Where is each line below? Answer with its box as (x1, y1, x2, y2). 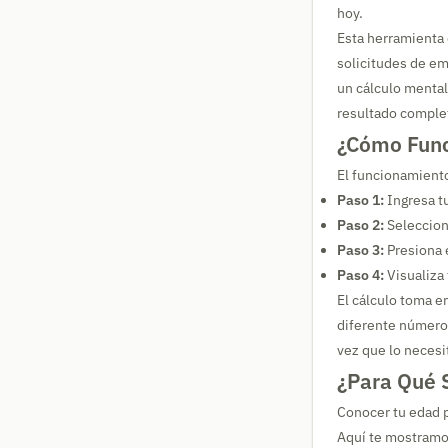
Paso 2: (337, 216, 384, 234)
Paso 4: (337, 266, 384, 284)
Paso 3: (337, 241, 384, 259)
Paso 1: (337, 191, 384, 209)
